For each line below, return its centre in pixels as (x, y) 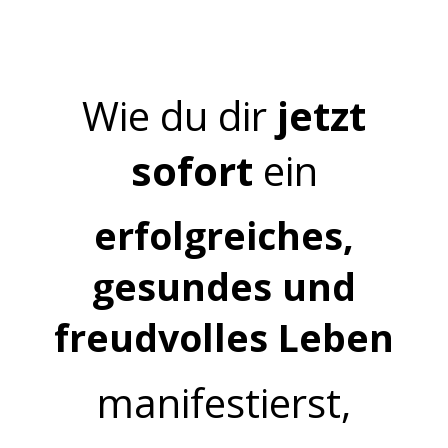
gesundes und (224, 286)
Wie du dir (174, 115)
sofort (191, 170)
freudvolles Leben (224, 337)
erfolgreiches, (224, 235)
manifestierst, (224, 402)
